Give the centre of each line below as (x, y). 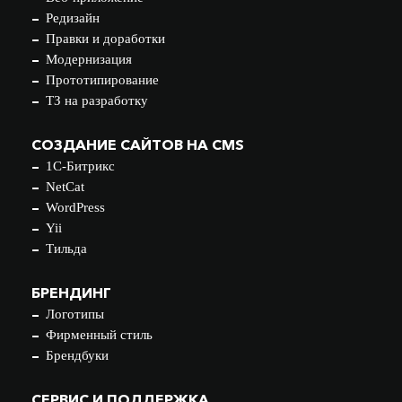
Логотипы (75, 314)
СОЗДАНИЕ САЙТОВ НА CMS (138, 144)
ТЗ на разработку (97, 100)
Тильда (66, 249)
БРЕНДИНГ (71, 293)
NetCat (65, 187)
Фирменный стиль (99, 335)
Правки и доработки (105, 39)
